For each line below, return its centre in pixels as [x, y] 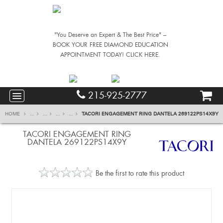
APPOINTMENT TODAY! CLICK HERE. [111, 55]
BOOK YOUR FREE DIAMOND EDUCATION [110, 45]
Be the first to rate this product [140, 173]
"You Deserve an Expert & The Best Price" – [111, 35]
